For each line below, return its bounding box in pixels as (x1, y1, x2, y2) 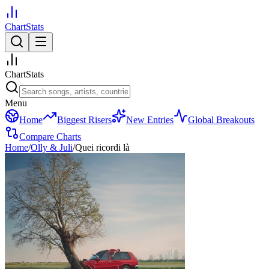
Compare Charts (19, 131, 81, 142)
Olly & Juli (31, 142, 73, 153)
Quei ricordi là (75, 142, 130, 153)
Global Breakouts (188, 115, 255, 125)
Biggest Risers (57, 115, 112, 125)
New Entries (126, 115, 174, 125)
